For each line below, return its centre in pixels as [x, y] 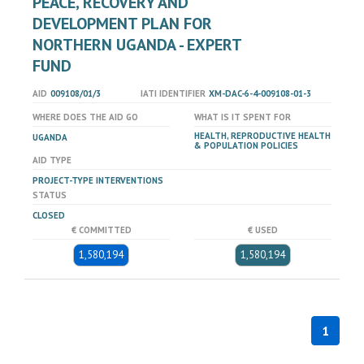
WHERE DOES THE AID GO [85, 117]
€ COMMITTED [101, 230]
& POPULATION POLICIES [246, 145]
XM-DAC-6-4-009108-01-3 [260, 93]
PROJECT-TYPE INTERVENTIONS [98, 180]
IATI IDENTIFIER [173, 93]
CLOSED [49, 215]
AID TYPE [52, 160]
